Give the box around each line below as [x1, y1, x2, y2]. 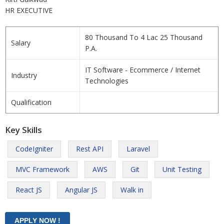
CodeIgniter [15, 144, 53, 153]
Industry [11, 70, 37, 80]
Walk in [120, 185, 143, 194]
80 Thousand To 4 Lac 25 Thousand [85, 32, 202, 42]
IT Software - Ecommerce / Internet [85, 65, 200, 74]
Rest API [76, 144, 103, 153]
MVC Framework [15, 164, 69, 174]
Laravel [126, 144, 150, 153]
